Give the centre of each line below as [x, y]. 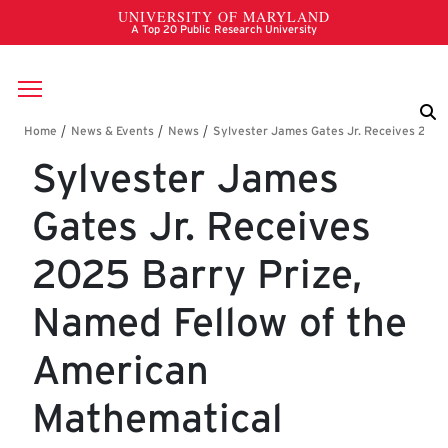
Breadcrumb [100, 140]
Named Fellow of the [219, 322]
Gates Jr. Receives [201, 226]
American [120, 370]
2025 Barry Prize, [197, 274]
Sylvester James [185, 178]
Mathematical [157, 418]
